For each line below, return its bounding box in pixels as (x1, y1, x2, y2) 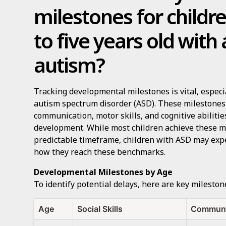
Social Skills (77, 204, 123, 214)
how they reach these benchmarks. (34, 146, 166, 157)
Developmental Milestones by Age (34, 166, 173, 178)
